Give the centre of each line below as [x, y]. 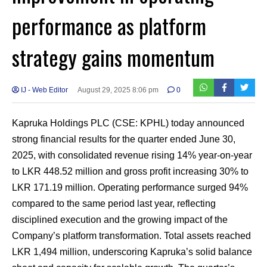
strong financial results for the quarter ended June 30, [124, 139]
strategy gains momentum [113, 57]
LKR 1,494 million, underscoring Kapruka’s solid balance [132, 252]
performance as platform [109, 26]
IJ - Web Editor [44, 90]
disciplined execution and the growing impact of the [120, 220]
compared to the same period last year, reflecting [114, 204]
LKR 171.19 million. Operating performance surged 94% [130, 188]
